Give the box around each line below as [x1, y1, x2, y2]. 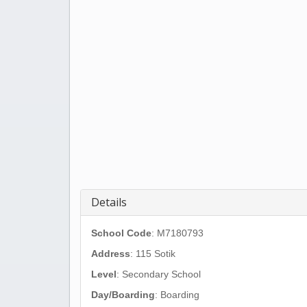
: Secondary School [116, 269, 201, 280]
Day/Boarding [91, 289, 155, 300]
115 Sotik [136, 248, 175, 259]
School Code [91, 228, 151, 238]
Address [91, 248, 130, 259]
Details [91, 195, 127, 210]
